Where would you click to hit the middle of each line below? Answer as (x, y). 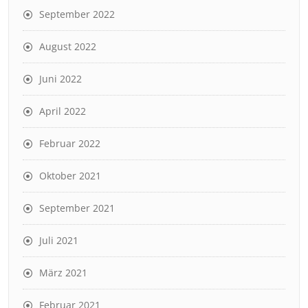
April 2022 (63, 111)
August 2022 (68, 46)
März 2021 (63, 272)
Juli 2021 (59, 240)
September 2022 (77, 14)
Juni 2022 (60, 78)
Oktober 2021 (70, 175)
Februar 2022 (70, 143)
